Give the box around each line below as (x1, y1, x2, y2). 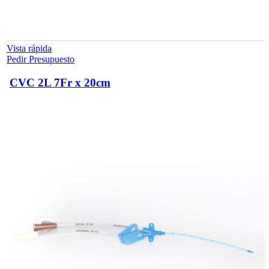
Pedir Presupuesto (7, 54, 74, 65)
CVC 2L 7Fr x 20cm (10, 76, 110, 89)
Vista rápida (7, 43, 52, 54)
